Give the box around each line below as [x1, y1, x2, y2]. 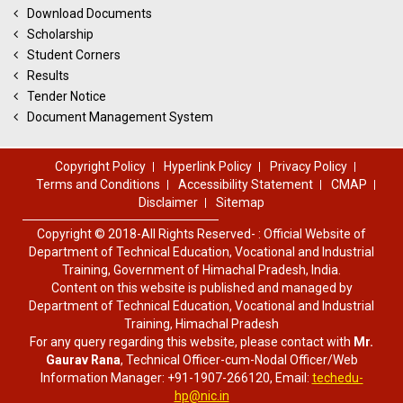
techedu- [311, 370, 363, 385]
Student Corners [27, 48, 121, 63]
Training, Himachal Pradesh [124, 316, 279, 331]
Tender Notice [27, 89, 106, 104]
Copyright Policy [55, 158, 146, 174]
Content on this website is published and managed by [50, 280, 353, 295]
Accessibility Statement [177, 176, 313, 192]
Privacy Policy [270, 158, 347, 174]
